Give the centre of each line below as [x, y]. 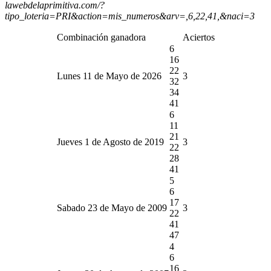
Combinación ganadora [101, 37]
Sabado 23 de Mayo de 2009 [112, 207]
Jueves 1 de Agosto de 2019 [110, 142]
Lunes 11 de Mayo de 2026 [109, 76]
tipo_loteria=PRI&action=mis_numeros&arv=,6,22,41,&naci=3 [130, 16]
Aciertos [198, 37]
